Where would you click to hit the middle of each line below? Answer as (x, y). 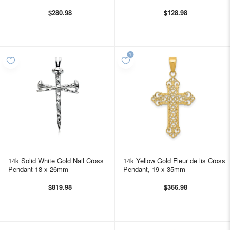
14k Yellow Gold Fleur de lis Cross (174, 160)
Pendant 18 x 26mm (38, 169)
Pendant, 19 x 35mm (154, 169)
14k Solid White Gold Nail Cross (56, 160)
